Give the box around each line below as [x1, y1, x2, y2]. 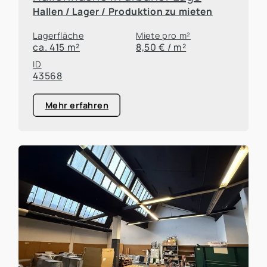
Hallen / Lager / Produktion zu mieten [33, 5, 213, 18]
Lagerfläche [33, 30, 84, 42]
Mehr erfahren [45, 99, 109, 111]
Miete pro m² [136, 30, 191, 42]
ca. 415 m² [33, 41, 80, 54]
